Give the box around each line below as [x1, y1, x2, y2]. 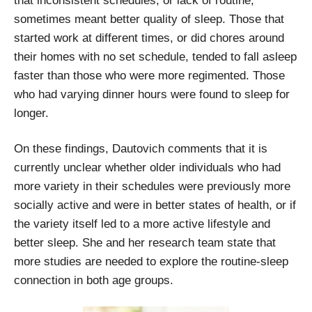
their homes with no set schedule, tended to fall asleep [14, 49, 297, 63]
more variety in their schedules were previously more [14, 179, 290, 193]
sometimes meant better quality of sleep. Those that [14, 12, 284, 26]
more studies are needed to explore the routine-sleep [14, 254, 288, 268]
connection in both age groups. [14, 273, 173, 287]
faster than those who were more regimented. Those [14, 68, 285, 82]
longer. [14, 106, 49, 120]
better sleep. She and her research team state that [14, 235, 276, 249]
